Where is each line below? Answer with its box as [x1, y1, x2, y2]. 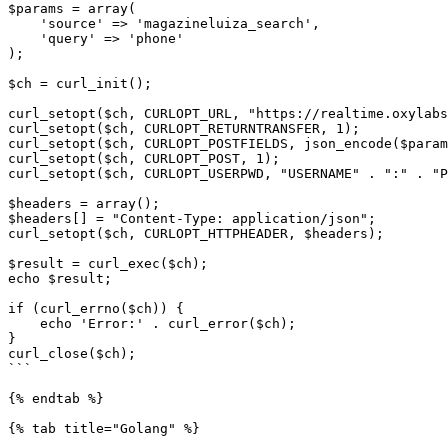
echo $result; [8, 271, 112, 286]
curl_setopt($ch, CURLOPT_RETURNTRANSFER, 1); [8, 121, 360, 136]
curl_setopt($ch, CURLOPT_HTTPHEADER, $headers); [8, 226, 384, 241]
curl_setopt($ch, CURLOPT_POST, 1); [8, 151, 280, 166]
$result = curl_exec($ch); [8, 256, 208, 271]
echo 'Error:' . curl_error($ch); [8, 316, 40, 331]
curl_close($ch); [8, 346, 136, 361]
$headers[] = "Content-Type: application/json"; [8, 211, 376, 226]
